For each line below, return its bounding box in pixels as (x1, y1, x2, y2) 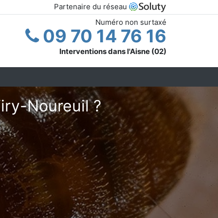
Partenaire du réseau (54, 2, 129, 11)
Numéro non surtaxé (95, 17, 166, 27)
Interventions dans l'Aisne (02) (59, 46, 166, 56)
